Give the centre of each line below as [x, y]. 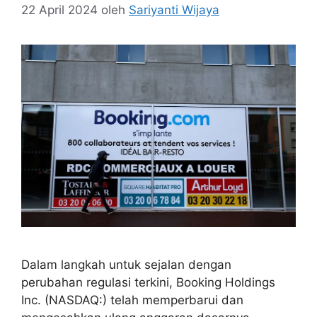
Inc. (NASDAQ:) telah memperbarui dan [132, 300]
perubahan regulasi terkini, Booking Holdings [148, 283]
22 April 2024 [59, 10]
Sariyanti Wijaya [174, 10]
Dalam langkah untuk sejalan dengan [126, 265]
